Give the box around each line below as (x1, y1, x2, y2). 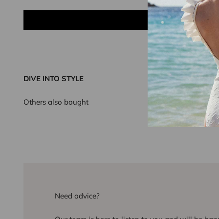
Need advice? (55, 191, 100, 200)
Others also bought (23, 97, 88, 107)
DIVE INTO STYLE (23, 73, 84, 83)
